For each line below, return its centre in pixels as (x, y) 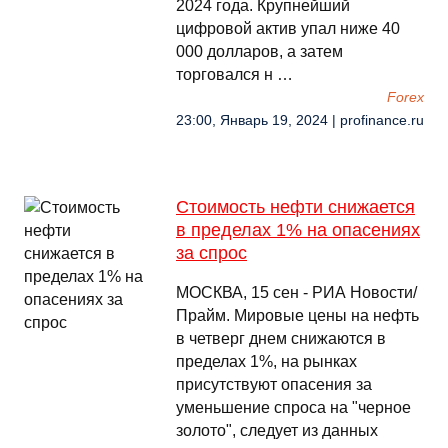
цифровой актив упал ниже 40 (288, 28)
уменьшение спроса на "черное (293, 407)
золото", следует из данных (277, 430)
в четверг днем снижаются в (281, 338)
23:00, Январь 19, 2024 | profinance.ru (300, 120)
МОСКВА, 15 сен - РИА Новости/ (296, 292)
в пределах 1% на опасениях (298, 230)
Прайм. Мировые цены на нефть (297, 315)
